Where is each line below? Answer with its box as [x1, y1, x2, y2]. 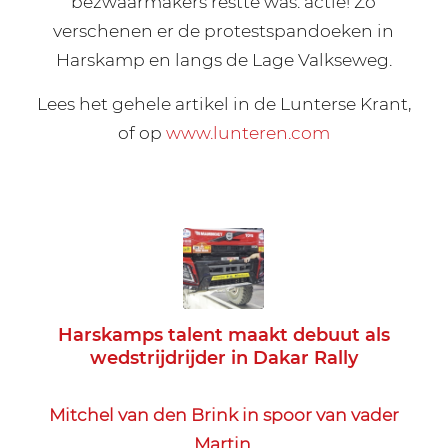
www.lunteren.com [165, 121, 330, 143]
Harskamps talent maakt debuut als [57, 324, 390, 347]
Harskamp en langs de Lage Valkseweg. [55, 48, 392, 70]
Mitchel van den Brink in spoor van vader [48, 403, 399, 425]
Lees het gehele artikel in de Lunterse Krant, [36, 92, 411, 114]
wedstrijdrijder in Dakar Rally [89, 347, 358, 370]
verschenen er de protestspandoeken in [53, 19, 395, 41]
